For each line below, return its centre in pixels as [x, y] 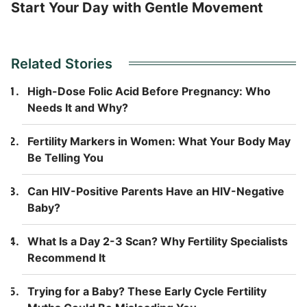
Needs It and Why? [78, 107]
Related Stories [62, 63]
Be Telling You [65, 157]
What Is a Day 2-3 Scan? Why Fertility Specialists [158, 241]
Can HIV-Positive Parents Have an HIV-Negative [156, 191]
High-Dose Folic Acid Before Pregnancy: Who [149, 91]
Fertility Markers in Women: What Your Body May [159, 141]
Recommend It [66, 257]
